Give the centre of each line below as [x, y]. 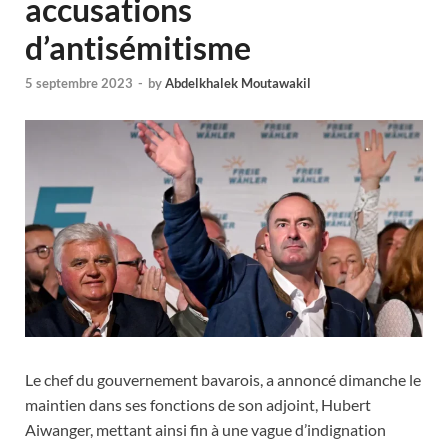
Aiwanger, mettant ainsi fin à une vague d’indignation [205, 429]
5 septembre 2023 [79, 83]
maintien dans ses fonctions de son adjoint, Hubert [198, 404]
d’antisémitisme [138, 47]
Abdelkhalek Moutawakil [238, 83]
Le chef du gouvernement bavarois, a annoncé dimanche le [223, 379]
